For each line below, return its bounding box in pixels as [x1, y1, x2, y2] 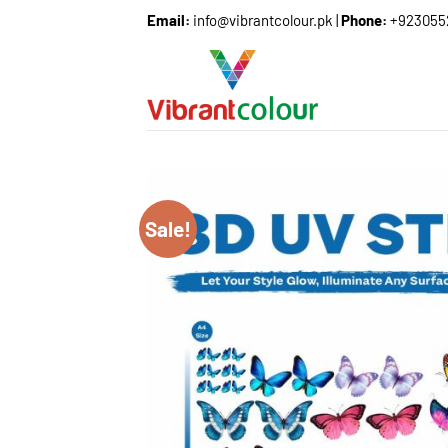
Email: [147, 11, 193, 29]
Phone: [341, 11, 390, 29]
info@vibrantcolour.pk [193, 11, 333, 29]
